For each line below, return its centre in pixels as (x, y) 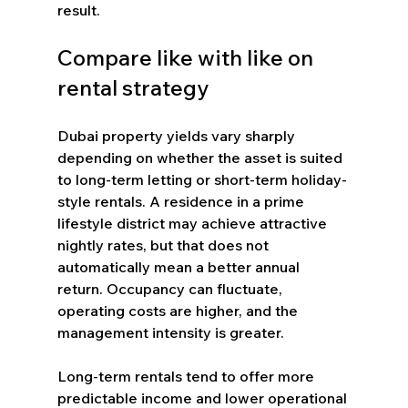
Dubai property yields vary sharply (178, 135)
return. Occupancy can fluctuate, (171, 288)
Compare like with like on (187, 57)
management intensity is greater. (170, 332)
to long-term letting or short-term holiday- (202, 179)
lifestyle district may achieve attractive (194, 223)
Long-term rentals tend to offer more (187, 376)
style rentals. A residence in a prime (182, 201)
